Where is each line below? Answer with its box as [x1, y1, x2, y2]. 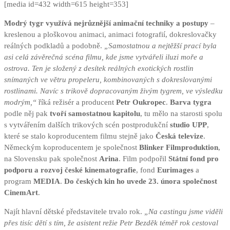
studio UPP [170, 121, 207, 129]
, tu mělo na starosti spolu [140, 109, 222, 118]
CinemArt [4, 188, 38, 197]
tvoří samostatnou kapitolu [50, 109, 140, 118]
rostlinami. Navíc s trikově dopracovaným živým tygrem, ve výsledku [4, 87, 223, 95]
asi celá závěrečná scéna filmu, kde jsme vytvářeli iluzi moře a [4, 53, 203, 62]
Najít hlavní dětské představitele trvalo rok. [4, 207, 144, 216]
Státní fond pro [168, 155, 219, 163]
